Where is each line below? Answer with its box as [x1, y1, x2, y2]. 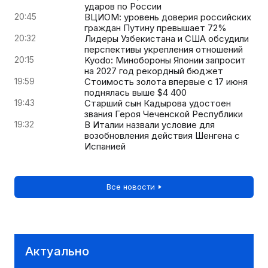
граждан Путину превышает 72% [84, 22, 227, 33]
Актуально [25, 244, 90, 259]
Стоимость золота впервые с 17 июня [84, 75, 248, 87]
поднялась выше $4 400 [84, 86, 187, 98]
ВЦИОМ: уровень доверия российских [84, 11, 251, 23]
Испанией [84, 140, 126, 152]
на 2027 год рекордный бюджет [84, 65, 223, 77]
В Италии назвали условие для [84, 118, 215, 130]
